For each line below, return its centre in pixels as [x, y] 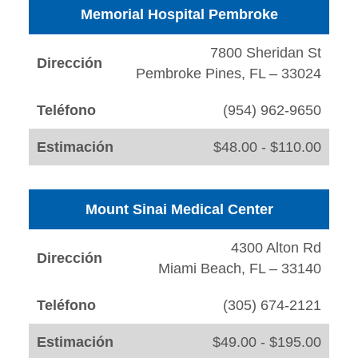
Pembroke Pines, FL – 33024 [229, 74]
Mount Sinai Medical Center [179, 210]
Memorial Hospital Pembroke [179, 15]
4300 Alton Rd [276, 248]
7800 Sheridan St [266, 53]
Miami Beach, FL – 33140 [240, 269]
